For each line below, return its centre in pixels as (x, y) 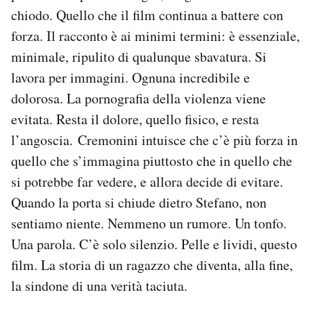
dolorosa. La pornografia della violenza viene (138, 99)
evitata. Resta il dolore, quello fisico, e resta (135, 119)
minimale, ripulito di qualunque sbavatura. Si (139, 57)
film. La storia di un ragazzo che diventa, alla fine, (152, 265)
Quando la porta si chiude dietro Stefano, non (139, 203)
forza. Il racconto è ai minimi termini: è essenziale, (155, 36)
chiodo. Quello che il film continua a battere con (147, 15)
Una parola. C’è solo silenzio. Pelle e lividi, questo (154, 244)
